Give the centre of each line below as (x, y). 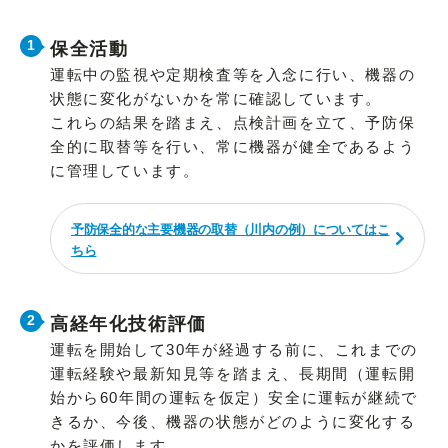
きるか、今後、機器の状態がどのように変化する (233, 422)
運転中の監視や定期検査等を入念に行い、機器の (233, 75)
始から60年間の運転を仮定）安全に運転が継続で (234, 398)
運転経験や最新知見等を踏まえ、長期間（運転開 (233, 374)
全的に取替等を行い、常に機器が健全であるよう (233, 147)
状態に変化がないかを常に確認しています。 (216, 99)
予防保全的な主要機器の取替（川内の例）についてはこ (230, 230)
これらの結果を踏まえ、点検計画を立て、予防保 (233, 123)
